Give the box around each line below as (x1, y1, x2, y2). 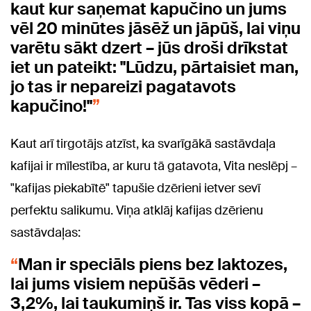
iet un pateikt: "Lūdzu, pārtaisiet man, (10, 56, 299, 78)
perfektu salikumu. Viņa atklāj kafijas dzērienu (10, 202, 263, 219)
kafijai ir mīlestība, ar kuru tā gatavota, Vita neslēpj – (10, 158, 297, 175)
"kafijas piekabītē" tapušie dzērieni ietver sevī (10, 180, 260, 197)
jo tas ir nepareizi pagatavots (10, 76, 236, 98)
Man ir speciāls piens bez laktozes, (18, 253, 287, 276)
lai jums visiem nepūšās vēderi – (10, 273, 260, 295)
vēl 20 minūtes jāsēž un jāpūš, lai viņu (10, 17, 301, 40)
